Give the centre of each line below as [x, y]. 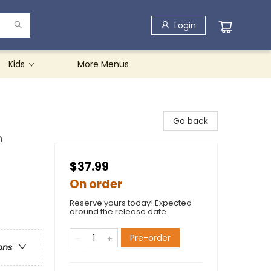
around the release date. [119, 211]
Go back [191, 121]
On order [96, 184]
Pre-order [150, 238]
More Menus [103, 64]
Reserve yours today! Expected [131, 203]
